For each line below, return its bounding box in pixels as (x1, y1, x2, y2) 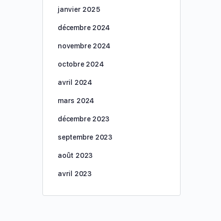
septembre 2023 (58, 133, 113, 141)
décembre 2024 (58, 24, 110, 32)
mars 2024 (58, 97, 95, 105)
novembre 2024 (58, 42, 111, 50)
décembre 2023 (58, 115, 110, 123)
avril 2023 (58, 170, 92, 178)
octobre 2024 (58, 60, 104, 68)
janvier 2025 (58, 5, 100, 13)
